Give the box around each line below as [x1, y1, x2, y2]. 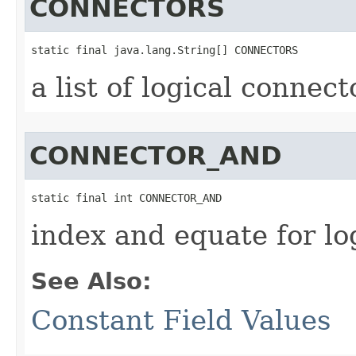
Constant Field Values [31, 304, 331, 336]
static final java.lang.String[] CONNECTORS [31, 44, 298, 56]
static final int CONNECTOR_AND [31, 192, 222, 204]
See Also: [31, 268, 152, 295]
